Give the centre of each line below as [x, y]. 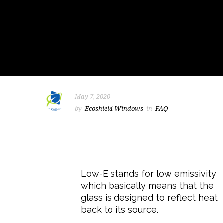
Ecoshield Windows [114, 108]
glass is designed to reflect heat [149, 197]
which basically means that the [147, 185]
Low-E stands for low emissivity [148, 173]
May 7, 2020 [92, 96]
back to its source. [119, 209]
